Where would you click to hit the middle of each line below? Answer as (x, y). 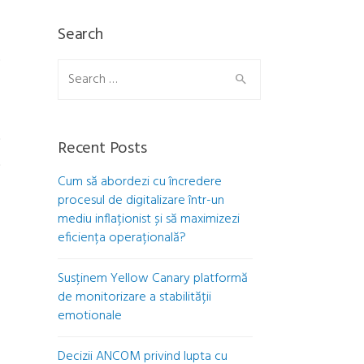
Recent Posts (102, 149)
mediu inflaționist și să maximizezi (149, 219)
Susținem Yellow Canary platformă (153, 279)
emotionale (90, 316)
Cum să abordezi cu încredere (140, 182)
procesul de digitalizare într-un (141, 201)
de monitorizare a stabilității (134, 297)
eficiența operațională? (122, 238)
